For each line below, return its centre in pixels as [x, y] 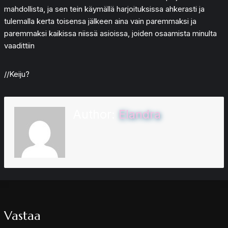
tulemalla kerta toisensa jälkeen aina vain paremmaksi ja [100, 21]
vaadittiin [19, 45]
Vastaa [22, 216]
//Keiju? [17, 74]
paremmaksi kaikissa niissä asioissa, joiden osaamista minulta [110, 33]
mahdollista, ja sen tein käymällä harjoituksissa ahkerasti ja [104, 9]
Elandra [140, 114]
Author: [96, 114]
